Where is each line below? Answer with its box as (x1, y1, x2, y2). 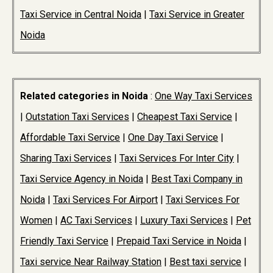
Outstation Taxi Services (26, 111, 129, 123)
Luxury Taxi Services (140, 214, 228, 227)
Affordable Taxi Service (20, 132, 120, 144)
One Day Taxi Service (128, 132, 218, 144)
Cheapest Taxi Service (137, 111, 232, 123)
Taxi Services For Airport (53, 194, 158, 206)
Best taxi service (169, 256, 241, 268)
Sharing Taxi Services (20, 152, 112, 165)
